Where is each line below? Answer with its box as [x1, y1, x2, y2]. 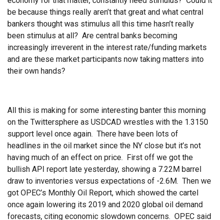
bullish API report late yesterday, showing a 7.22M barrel [7, 165, 201, 174]
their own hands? [7, 66, 65, 76]
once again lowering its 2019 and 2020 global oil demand [7, 200, 203, 210]
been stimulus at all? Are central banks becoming [7, 31, 177, 41]
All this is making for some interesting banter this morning [7, 106, 206, 115]
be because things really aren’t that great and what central [7, 7, 203, 17]
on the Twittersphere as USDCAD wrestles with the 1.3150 [7, 117, 208, 127]
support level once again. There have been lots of [7, 129, 178, 139]
